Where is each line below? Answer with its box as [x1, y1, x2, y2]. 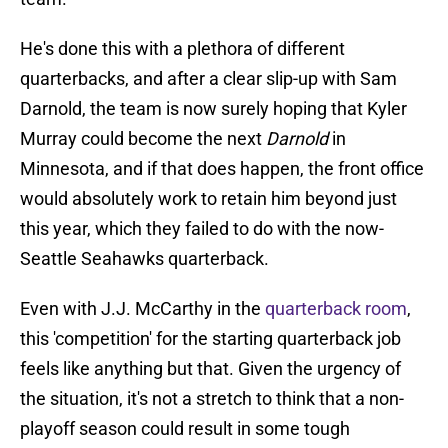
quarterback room [265, 298, 407, 320]
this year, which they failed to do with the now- [20, 218, 384, 240]
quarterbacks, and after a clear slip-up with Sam [20, 68, 397, 90]
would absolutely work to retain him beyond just [20, 188, 397, 210]
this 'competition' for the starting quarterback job [20, 328, 401, 350]
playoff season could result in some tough [20, 418, 350, 440]
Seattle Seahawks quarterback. [20, 248, 269, 270]
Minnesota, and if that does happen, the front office [20, 158, 424, 180]
